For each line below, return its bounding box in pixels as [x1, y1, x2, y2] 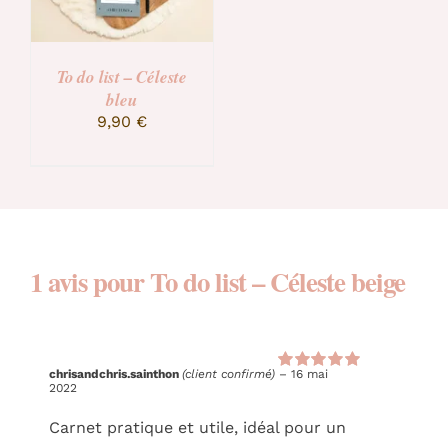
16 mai [291, 366, 329, 381]
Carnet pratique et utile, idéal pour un [49, 417, 347, 437]
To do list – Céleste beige [149, 262, 405, 302]
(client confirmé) [182, 366, 276, 381]
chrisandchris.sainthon [49, 366, 183, 381]
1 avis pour [29, 262, 150, 302]
